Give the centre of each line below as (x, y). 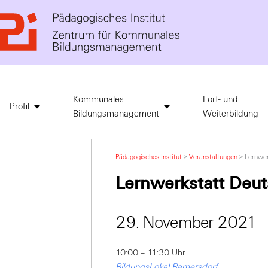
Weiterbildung (231, 114)
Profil (19, 107)
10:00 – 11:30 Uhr (150, 253)
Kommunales (98, 100)
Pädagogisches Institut (149, 157)
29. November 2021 (186, 223)
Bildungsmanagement (116, 114)
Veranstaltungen (213, 157)
